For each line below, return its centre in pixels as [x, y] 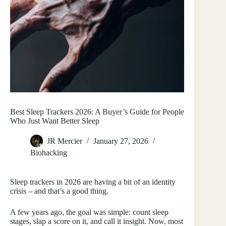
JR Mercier [65, 141]
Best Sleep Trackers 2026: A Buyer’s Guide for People [97, 112]
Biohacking [49, 153]
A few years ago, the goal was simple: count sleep [89, 212]
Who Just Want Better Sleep [55, 121]
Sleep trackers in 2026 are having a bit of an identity [93, 182]
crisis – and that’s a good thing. [59, 191]
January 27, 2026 [121, 141]
